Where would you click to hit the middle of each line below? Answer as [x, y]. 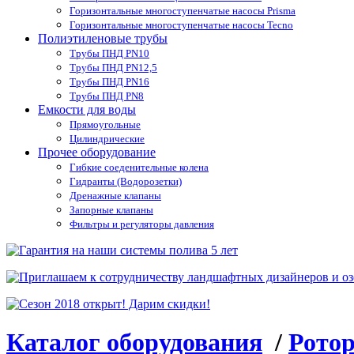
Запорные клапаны [111, 210]
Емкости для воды [87, 110]
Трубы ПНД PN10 [109, 54]
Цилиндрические [107, 139]
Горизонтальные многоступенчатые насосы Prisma [183, 11]
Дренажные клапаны [115, 196]
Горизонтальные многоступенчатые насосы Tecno [181, 25]
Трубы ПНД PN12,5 [113, 68]
